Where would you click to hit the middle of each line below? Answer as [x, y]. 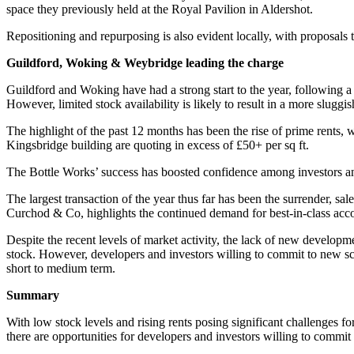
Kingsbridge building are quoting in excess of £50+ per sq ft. [158, 145]
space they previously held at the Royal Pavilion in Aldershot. [160, 9]
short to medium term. [61, 269]
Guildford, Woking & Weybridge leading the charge [145, 63]
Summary [33, 296]
